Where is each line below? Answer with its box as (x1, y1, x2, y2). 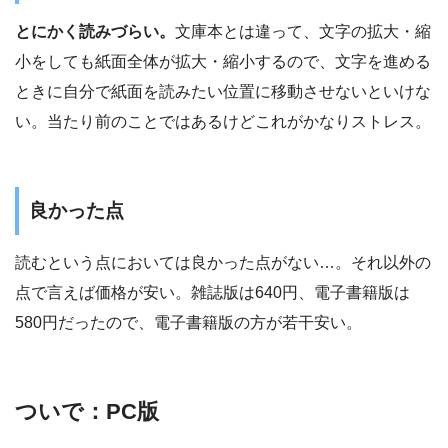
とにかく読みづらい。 (15, 22, 175, 40)
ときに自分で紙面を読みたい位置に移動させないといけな (15, 82, 431, 100)
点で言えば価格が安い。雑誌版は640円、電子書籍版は (15, 284, 410, 302)
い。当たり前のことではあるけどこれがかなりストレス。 (15, 112, 431, 130)
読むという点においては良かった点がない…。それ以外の (15, 254, 431, 272)
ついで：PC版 (15, 399, 159, 425)
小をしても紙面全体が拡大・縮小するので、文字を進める (15, 52, 431, 70)
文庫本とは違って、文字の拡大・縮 (175, 22, 431, 40)
